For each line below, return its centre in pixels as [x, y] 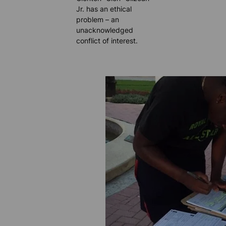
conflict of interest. [107, 40]
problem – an [98, 19]
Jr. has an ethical [104, 9]
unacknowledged [105, 30]
